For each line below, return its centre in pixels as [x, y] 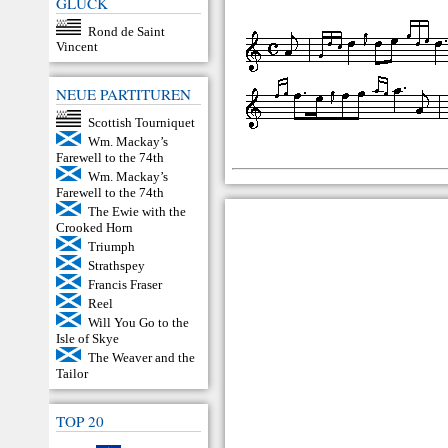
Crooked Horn [94, 227]
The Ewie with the [136, 211]
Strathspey [116, 265]
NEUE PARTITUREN [123, 94]
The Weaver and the [141, 357]
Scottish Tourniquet [141, 122]
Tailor [72, 373]
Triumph [111, 246]
